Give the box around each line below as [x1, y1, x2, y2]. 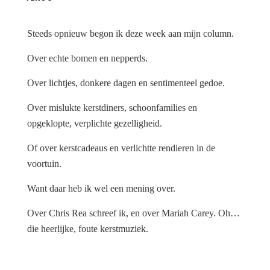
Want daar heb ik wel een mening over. [27, 183, 175, 194]
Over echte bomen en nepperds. [27, 53, 148, 64]
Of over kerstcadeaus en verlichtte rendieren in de [27, 143, 215, 154]
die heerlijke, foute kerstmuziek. [27, 224, 148, 234]
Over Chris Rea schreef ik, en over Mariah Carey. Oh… [27, 208, 240, 219]
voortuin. [27, 159, 61, 169]
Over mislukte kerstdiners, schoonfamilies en [27, 102, 197, 113]
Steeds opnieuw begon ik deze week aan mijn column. [27, 28, 234, 39]
